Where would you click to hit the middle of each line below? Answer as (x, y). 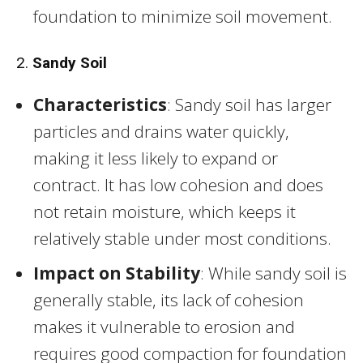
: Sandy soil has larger (249, 104)
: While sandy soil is (273, 273)
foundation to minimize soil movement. (183, 16)
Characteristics (100, 104)
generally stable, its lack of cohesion (169, 299)
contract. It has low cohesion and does (178, 184)
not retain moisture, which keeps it (164, 211)
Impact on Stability (117, 273)
